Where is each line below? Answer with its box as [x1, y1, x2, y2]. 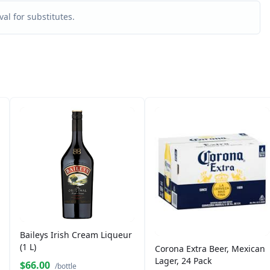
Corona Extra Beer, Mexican [155, 243, 265, 255]
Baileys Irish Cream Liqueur [20, 229, 132, 240]
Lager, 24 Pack [155, 255, 212, 267]
